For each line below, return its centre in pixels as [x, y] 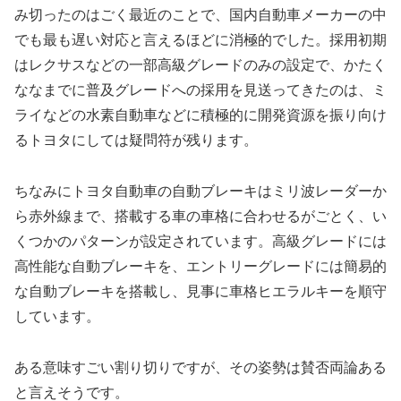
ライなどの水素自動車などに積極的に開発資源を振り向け [200, 115]
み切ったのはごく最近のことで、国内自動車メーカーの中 [200, 14]
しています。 [57, 316]
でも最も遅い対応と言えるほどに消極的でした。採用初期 [200, 39]
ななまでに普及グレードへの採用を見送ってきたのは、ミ [200, 90]
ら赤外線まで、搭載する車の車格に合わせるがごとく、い [200, 216]
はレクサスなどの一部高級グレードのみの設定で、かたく [200, 64]
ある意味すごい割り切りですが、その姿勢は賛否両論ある [200, 367]
